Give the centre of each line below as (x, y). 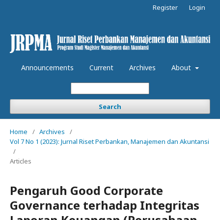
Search (110, 107)
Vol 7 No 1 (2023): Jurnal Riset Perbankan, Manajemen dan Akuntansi (110, 141)
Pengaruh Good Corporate (86, 190)
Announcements (48, 68)
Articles (21, 161)
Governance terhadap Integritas (105, 205)
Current (102, 68)
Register (165, 7)
